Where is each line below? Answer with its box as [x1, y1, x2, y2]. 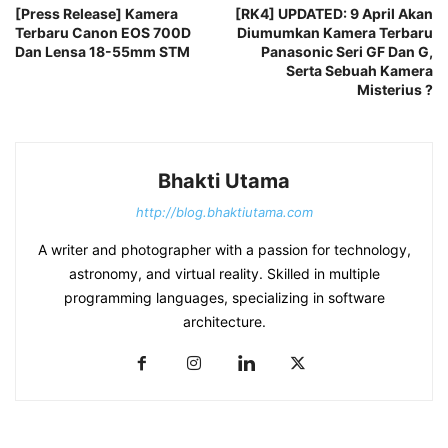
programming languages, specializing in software [63, 289, 385, 307]
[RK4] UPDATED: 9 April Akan [235, 5, 433, 23]
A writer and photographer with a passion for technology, [37, 241, 411, 259]
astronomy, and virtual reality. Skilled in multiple [68, 265, 380, 283]
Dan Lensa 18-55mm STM [15, 43, 190, 61]
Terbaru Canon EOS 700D [15, 24, 191, 42]
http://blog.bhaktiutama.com [135, 204, 313, 221]
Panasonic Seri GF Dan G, [261, 43, 433, 61]
